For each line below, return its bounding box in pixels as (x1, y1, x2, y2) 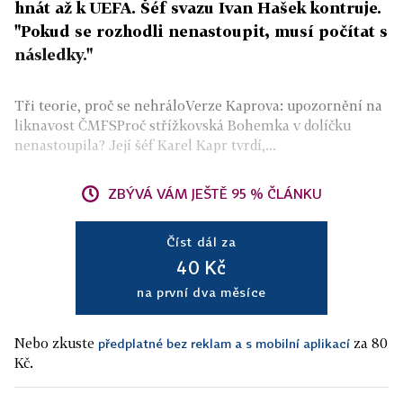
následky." (14, 45, 93, 64)
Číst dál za (166, 234, 237, 249)
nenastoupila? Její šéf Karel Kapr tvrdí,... (14, 137, 276, 153)
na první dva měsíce (136, 284, 267, 300)
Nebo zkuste (14, 335, 98, 351)
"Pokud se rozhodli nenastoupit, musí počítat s (14, 22, 388, 40)
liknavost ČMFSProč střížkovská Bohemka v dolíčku (14, 117, 351, 133)
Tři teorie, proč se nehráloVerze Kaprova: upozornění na (14, 97, 382, 113)
